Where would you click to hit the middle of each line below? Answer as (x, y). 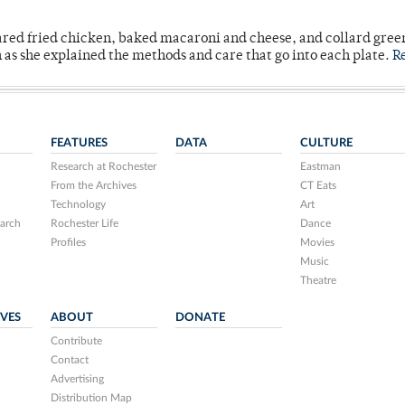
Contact (70, 360)
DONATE (201, 318)
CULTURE (326, 143)
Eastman (320, 167)
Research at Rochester (104, 167)
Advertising (78, 379)
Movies (317, 243)
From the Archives (94, 186)
